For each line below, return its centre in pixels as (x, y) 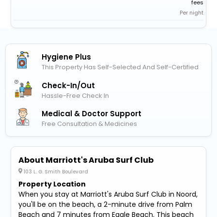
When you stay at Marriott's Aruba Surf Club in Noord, (108, 194)
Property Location (52, 184)
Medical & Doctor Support (92, 113)
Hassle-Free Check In (76, 95)
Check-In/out (69, 85)
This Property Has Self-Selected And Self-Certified (120, 67)
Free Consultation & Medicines (90, 124)
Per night (192, 13)
